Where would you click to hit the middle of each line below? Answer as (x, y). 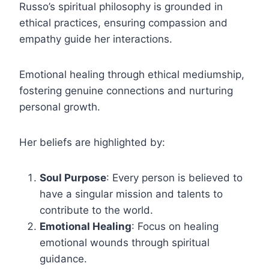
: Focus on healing (175, 227)
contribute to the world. (96, 210)
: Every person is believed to (174, 178)
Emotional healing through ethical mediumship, (132, 75)
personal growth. (60, 107)
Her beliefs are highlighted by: (92, 143)
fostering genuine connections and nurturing (126, 91)
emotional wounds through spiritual (125, 243)
